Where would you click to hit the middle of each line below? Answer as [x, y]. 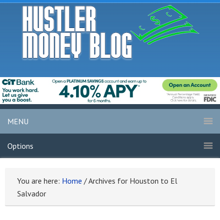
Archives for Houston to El [132, 181]
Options [20, 146]
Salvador [32, 194]
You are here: [40, 181]
